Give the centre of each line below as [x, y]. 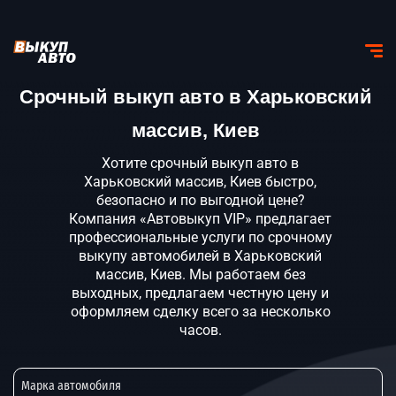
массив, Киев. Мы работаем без [200, 274]
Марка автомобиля [71, 385]
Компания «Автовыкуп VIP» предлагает [200, 219]
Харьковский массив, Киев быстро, [200, 182]
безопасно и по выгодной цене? [200, 200]
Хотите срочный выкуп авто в [200, 163]
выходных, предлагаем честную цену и [200, 293]
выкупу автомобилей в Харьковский [200, 256]
